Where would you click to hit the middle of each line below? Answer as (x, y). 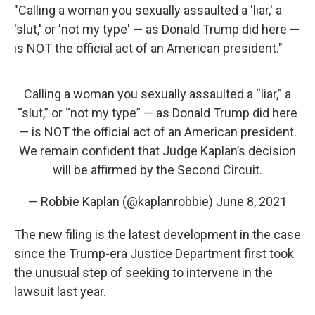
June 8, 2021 (251, 202)
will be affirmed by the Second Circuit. (157, 170)
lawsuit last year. (60, 292)
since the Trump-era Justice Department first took (154, 254)
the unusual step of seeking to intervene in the (143, 273)
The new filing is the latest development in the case (157, 235)
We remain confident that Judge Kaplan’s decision (157, 151)
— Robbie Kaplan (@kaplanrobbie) (122, 202)
